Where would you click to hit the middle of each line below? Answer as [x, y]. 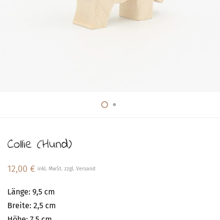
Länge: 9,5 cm [31, 192]
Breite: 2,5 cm [32, 206]
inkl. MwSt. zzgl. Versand [66, 169]
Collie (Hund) [40, 145]
